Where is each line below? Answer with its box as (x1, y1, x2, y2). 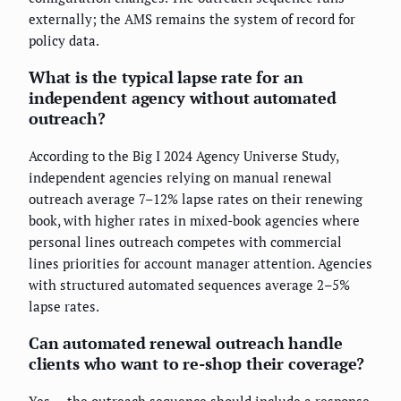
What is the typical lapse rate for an (29, 66, 303, 89)
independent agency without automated (29, 87, 337, 109)
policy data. (29, 31, 99, 50)
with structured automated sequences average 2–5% (29, 276, 350, 294)
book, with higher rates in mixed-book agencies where (29, 211, 360, 230)
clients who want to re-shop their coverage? (29, 353, 365, 375)
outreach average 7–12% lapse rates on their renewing (29, 190, 363, 209)
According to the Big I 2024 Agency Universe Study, (29, 147, 338, 166)
